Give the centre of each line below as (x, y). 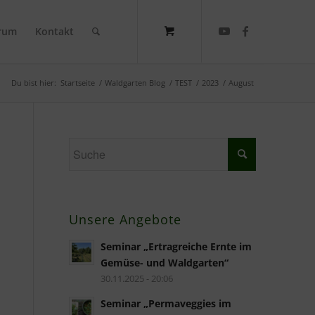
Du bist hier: (34, 83)
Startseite (78, 83)
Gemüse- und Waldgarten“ (164, 263)
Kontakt (55, 31)
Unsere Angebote (125, 219)
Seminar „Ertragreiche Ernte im (176, 246)
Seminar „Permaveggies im (166, 303)
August (242, 83)
